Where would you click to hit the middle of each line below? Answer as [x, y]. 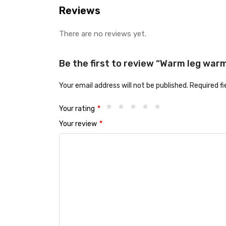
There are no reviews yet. [103, 34]
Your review [79, 124]
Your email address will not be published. [124, 86]
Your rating [78, 109]
